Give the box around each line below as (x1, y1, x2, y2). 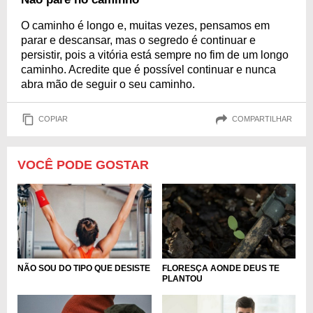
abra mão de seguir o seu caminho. (21, 78, 195, 90)
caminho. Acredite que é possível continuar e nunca (21, 63, 276, 75)
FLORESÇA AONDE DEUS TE (161, 263, 279, 274)
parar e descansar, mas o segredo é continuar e (21, 34, 256, 46)
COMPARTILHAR (232, 115, 292, 124)
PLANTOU (161, 274, 203, 284)
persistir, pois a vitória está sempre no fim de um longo (21, 48, 289, 61)
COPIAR (38, 115, 68, 124)
